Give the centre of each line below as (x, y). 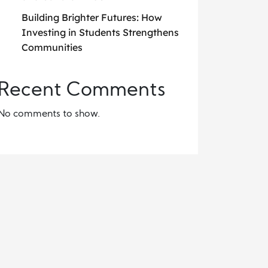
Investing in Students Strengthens (100, 32)
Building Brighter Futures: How (92, 17)
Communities (52, 47)
